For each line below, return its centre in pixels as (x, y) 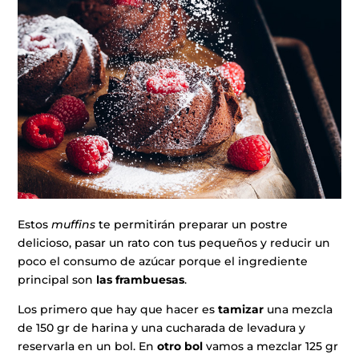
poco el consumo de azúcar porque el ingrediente (163, 262)
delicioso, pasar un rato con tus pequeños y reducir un (174, 243)
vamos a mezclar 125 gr (271, 347)
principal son (57, 280)
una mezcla (298, 310)
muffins (75, 225)
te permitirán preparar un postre (194, 225)
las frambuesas (141, 280)
